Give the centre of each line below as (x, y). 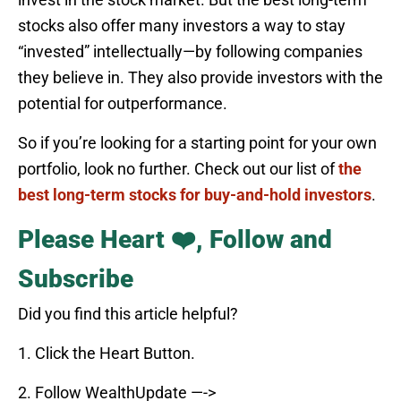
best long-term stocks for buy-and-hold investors (195, 194)
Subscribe (79, 278)
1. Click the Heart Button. (108, 353)
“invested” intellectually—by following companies (190, 51)
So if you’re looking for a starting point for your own (197, 142)
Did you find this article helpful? (130, 313)
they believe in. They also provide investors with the (200, 77)
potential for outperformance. (123, 103)
